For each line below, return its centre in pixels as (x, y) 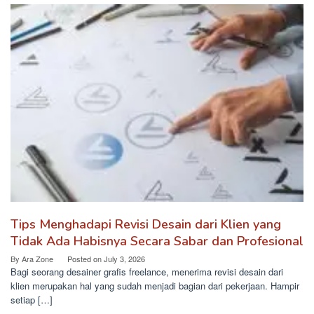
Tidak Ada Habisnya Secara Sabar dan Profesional (157, 241)
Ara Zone (37, 259)
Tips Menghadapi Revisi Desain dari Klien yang (146, 225)
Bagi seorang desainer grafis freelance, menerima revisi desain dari (147, 272)
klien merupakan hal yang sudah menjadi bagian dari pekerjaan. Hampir (155, 286)
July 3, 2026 (124, 259)
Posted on (86, 259)
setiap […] (32, 300)
